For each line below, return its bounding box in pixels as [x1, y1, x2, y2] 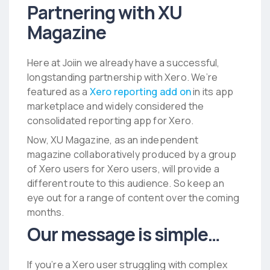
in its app [191, 85, 234, 98]
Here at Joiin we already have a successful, [27, 56, 220, 69]
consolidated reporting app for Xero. [27, 114, 194, 127]
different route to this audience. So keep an [27, 177, 224, 190]
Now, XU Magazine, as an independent [27, 133, 198, 146]
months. [27, 206, 64, 219]
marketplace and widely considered [27, 99, 189, 113]
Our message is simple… [27, 222, 220, 246]
